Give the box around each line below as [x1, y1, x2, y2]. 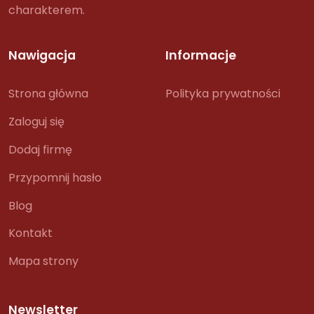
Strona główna [8, 86, 88, 102]
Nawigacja [8, 47, 76, 64]
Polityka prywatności [165, 86, 280, 102]
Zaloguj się [8, 114, 64, 130]
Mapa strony [8, 253, 78, 270]
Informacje [165, 47, 236, 64]
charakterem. [8, 2, 85, 18]
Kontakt [8, 225, 53, 242]
